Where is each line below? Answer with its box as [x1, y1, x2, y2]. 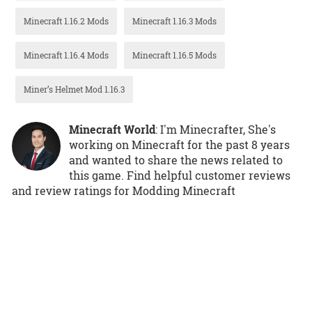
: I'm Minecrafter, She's [155, 121, 276, 136]
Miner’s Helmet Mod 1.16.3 [24, 83, 125, 95]
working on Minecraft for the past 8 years [69, 136, 290, 152]
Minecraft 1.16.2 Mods [24, 15, 109, 26]
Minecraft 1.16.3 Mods [132, 15, 217, 26]
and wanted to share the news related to [69, 152, 283, 167]
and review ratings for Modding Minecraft [12, 182, 235, 198]
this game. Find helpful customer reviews [69, 167, 290, 182]
